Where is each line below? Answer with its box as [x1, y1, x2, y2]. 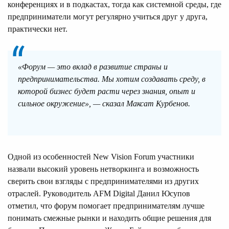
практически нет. [8, 24, 67, 33]
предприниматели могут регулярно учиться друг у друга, [8, 12, 208, 21]
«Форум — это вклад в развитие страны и [18, 62, 168, 71]
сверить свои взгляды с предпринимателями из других [8, 176, 199, 186]
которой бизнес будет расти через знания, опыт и [18, 86, 195, 96]
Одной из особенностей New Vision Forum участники [8, 152, 194, 161]
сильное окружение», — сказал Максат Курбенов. [18, 99, 190, 108]
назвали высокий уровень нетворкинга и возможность [8, 164, 199, 173]
